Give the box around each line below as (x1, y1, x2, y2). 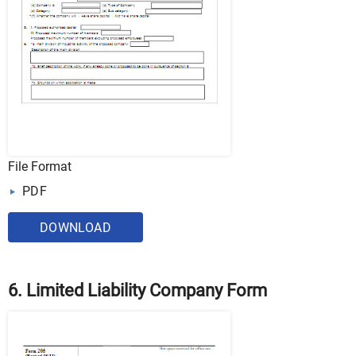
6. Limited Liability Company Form (8, 280, 267, 300)
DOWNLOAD (39, 219, 112, 235)
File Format (8, 158, 72, 174)
